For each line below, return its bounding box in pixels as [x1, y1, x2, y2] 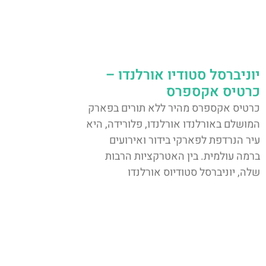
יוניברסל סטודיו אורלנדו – [106, 65, 260, 86]
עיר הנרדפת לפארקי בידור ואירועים [109, 132, 260, 149]
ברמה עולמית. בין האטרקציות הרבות [105, 148, 260, 165]
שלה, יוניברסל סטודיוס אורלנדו [128, 164, 260, 181]
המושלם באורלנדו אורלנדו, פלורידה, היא [86, 116, 260, 133]
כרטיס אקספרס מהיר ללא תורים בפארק [88, 100, 260, 117]
